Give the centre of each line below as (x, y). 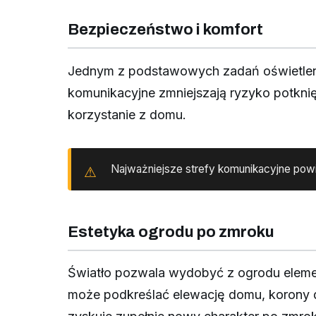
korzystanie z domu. (127, 114)
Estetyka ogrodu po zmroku (171, 232)
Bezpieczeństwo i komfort (165, 30)
